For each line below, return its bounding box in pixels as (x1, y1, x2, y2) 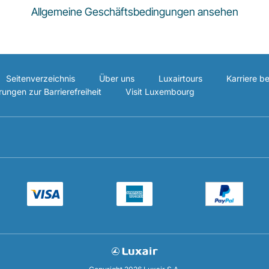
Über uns (99, 73, 134, 83)
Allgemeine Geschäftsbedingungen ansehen (31, 5, 238, 18)
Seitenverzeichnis (6, 73, 75, 83)
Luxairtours (159, 73, 202, 83)
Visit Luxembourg (125, 86, 195, 97)
